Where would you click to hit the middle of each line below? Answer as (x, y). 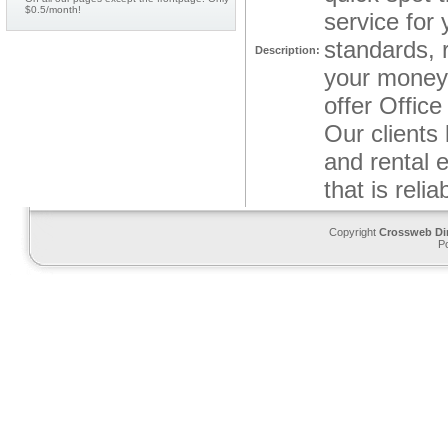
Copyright (354, 232)
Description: (287, 50)
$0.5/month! (53, 9)
